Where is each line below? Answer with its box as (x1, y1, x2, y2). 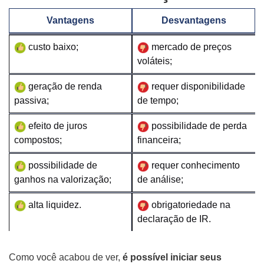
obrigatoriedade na (151, 200, 231, 210)
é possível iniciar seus (123, 252, 222, 262)
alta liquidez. (28, 200, 81, 210)
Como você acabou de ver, (9, 252, 123, 262)
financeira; (137, 135, 181, 145)
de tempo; (137, 95, 179, 105)
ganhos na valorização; (14, 174, 111, 184)
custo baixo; (28, 42, 78, 52)
